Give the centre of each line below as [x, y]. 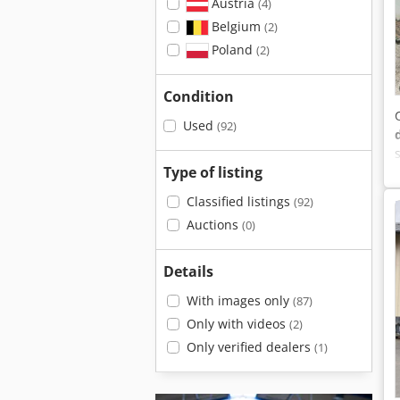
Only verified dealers [250, 347]
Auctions [214, 225]
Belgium [236, 26]
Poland [232, 50]
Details [188, 271]
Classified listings [240, 201]
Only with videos [237, 324]
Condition [199, 96]
